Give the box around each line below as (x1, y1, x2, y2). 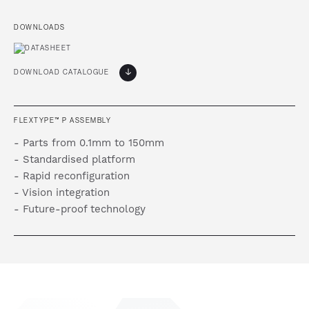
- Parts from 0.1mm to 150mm (14, 137, 164, 150)
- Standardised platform (14, 153, 135, 167)
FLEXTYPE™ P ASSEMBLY (14, 115, 111, 125)
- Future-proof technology (14, 203, 146, 217)
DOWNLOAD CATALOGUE (14, 67, 109, 77)
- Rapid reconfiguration (14, 170, 130, 183)
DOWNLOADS (14, 23, 66, 32)
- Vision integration (14, 186, 110, 200)
